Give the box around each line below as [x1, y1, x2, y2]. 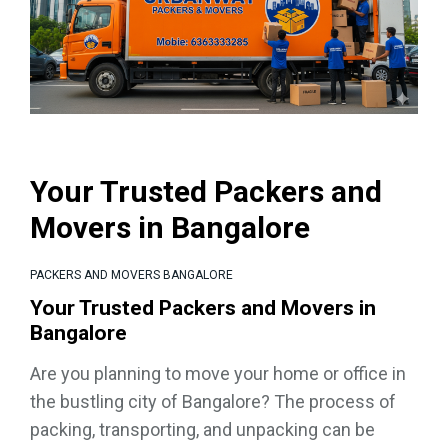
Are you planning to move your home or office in [30, 362, 406, 384]
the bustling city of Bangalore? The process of [30, 390, 396, 412]
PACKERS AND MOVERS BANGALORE [30, 267, 233, 282]
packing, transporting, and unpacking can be [30, 418, 375, 440]
